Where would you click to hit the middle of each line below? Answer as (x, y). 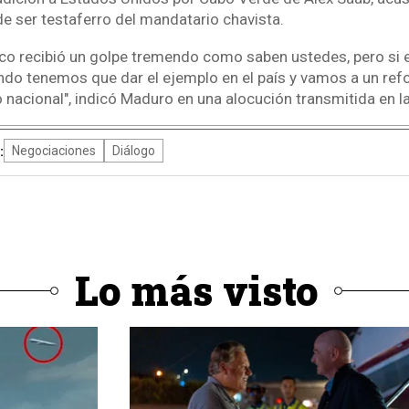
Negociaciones (53, 151)
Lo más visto (196, 291)
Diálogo (133, 151)
